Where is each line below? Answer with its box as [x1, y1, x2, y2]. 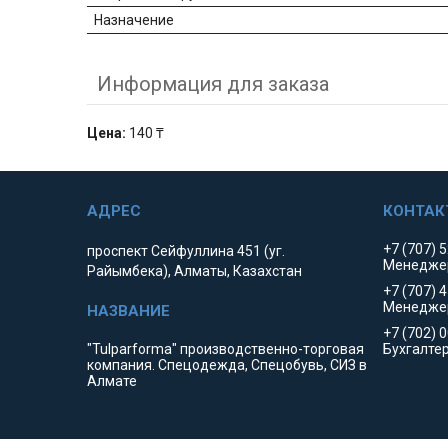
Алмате [87, 373, 138, 390]
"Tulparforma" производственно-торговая [87, 341, 365, 358]
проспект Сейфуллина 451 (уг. [87, 243, 286, 260]
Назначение [94, 12, 174, 29]
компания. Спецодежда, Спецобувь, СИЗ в [87, 357, 368, 374]
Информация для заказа [97, 72, 329, 97]
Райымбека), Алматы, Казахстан [87, 263, 303, 280]
